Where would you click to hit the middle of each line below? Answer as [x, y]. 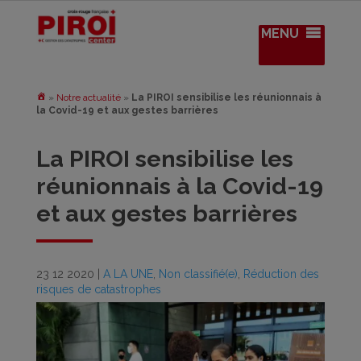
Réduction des [281, 274]
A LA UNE [128, 274]
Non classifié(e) [198, 274]
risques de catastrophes [98, 289]
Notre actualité [88, 98]
